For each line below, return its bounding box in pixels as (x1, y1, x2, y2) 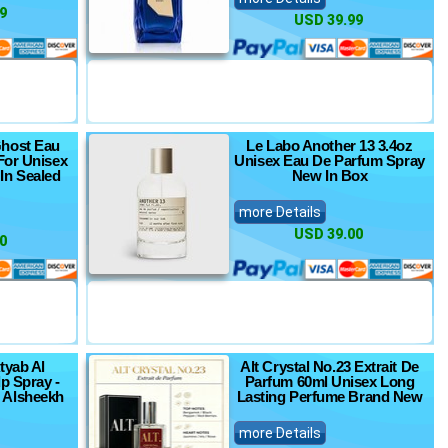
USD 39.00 (294, 226, 363, 242)
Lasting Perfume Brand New (236, 388, 423, 405)
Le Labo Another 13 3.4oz (246, 137, 413, 154)
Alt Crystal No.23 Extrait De (240, 358, 419, 375)
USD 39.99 (294, 12, 363, 28)
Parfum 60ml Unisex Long (244, 373, 415, 390)
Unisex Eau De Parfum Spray (234, 152, 425, 169)
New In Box (291, 167, 368, 184)
